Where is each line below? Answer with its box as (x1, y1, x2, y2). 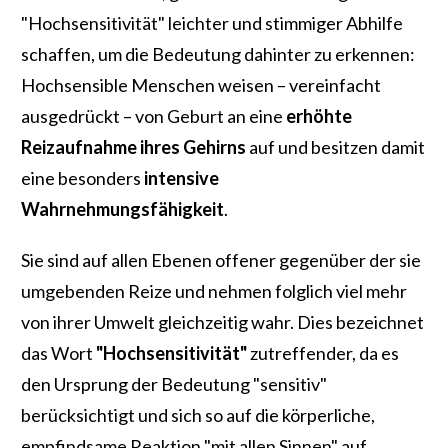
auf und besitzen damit (249, 136, 425, 159)
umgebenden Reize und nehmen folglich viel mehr (21, 280, 407, 303)
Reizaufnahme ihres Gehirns (21, 136, 249, 159)
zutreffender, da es (250, 342, 399, 365)
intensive (144, 167, 219, 190)
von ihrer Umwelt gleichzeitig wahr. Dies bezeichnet (21, 311, 424, 334)
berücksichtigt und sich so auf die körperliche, (21, 404, 375, 427)
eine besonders (21, 167, 144, 190)
